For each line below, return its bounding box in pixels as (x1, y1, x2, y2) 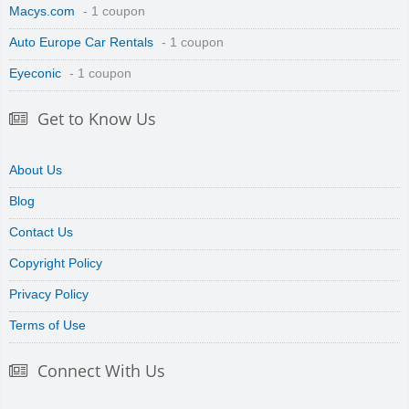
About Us (9, 163, 62, 178)
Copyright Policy (9, 257, 102, 271)
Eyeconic (9, 67, 61, 81)
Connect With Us (37, 360, 165, 383)
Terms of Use (9, 319, 86, 333)
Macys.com (9, 5, 75, 19)
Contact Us (9, 225, 73, 240)
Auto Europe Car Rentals (9, 36, 153, 50)
